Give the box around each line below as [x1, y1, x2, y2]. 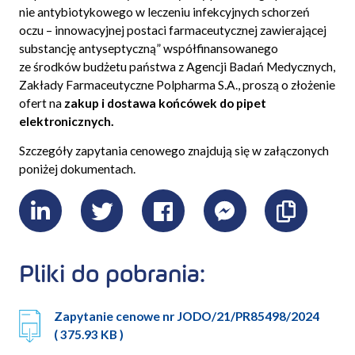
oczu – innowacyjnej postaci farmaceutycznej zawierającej [18, 23, 326, 38]
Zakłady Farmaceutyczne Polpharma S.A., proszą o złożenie [18, 78, 335, 93]
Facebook [163, 219, 256, 246]
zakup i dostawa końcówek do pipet [63, 96, 266, 111]
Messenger [224, 219, 332, 246]
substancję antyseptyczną [18, 41, 156, 56]
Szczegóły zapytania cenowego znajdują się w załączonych [18, 143, 329, 158]
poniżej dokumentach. [18, 162, 136, 177]
